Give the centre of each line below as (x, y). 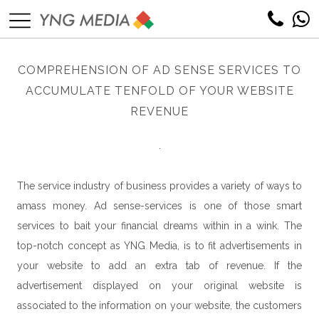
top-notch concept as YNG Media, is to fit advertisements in (159, 246)
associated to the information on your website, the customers (159, 306)
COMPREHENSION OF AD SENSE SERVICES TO (159, 70)
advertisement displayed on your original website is (159, 286)
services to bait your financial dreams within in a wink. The (159, 226)
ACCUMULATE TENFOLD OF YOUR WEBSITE (159, 91)
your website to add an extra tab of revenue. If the (159, 266)
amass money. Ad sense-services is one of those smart (159, 206)
